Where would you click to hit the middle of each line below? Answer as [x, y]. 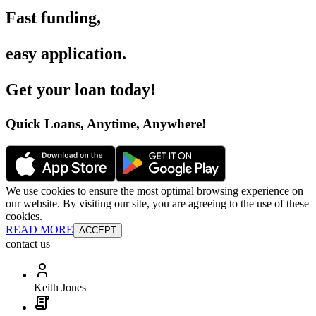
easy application [64, 54]
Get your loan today [78, 90]
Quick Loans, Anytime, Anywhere [104, 124]
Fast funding [51, 18]
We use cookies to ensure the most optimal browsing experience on [154, 190]
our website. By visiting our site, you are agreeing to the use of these [157, 203]
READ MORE [39, 229]
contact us [28, 243]
